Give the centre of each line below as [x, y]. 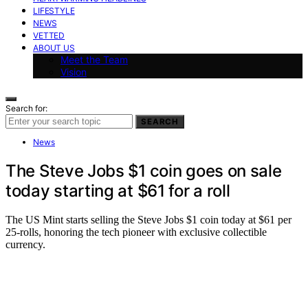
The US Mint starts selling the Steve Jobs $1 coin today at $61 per [148, 220]
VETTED [49, 35]
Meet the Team [94, 59]
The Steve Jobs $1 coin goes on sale [144, 170]
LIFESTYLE [54, 10]
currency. [25, 245]
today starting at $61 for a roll [118, 190]
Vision [74, 71]
